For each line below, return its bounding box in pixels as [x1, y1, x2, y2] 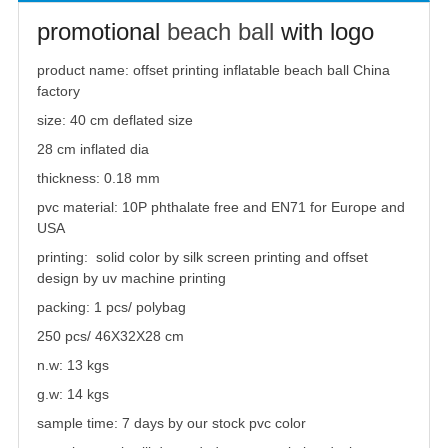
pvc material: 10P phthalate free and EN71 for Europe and [37, 199, 405, 216]
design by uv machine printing [37, 270, 226, 287]
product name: [37, 62, 133, 79]
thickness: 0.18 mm [37, 170, 160, 187]
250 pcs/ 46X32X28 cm [37, 328, 184, 345]
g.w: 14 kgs [37, 386, 109, 403]
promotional [37, 18, 167, 46]
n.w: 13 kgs [37, 357, 109, 374]
